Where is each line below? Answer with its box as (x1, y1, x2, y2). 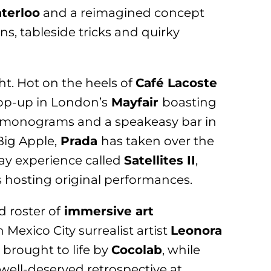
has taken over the (101, 133, 215, 148)
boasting (162, 94, 217, 109)
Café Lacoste (135, 75, 218, 90)
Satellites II (124, 152, 196, 168)
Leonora (171, 223, 223, 238)
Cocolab (111, 242, 163, 257)
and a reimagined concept (40, 5, 205, 20)
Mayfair (108, 94, 163, 109)
